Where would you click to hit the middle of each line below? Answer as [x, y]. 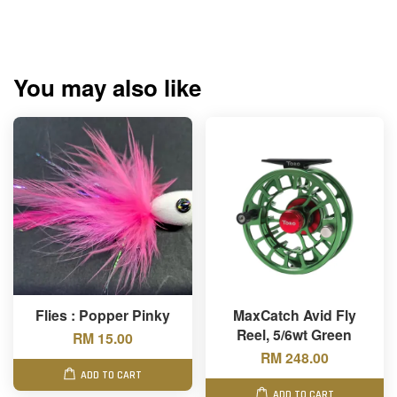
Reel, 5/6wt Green [295, 335]
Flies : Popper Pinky [102, 315]
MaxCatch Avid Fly [294, 315]
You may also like [107, 87]
